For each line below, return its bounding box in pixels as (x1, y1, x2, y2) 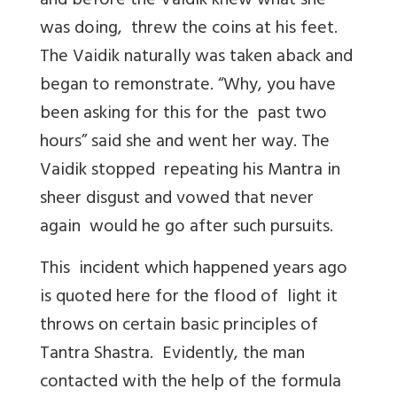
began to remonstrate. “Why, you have (40, 69, 336, 103)
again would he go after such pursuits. (40, 211, 333, 245)
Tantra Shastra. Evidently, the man (40, 338, 305, 371)
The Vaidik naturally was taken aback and (40, 41, 357, 74)
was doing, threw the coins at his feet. (40, 12, 338, 46)
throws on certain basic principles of (40, 309, 318, 343)
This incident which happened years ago (40, 253, 347, 286)
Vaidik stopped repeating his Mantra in (40, 154, 340, 188)
